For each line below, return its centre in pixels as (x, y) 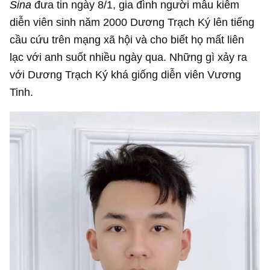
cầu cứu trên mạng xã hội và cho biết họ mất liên (127, 39)
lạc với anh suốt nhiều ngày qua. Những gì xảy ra (129, 57)
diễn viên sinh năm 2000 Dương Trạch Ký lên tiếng (132, 22)
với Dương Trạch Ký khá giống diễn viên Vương (126, 74)
